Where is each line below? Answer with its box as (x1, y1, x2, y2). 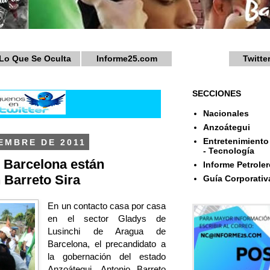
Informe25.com (96, 53, 157, 63)
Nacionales (202, 108, 249, 119)
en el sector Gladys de (48, 213, 166, 224)
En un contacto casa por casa (48, 201, 166, 212)
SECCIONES (192, 88, 241, 98)
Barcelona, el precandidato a (48, 239, 166, 250)
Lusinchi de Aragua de (48, 226, 166, 237)
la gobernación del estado (48, 251, 166, 262)
